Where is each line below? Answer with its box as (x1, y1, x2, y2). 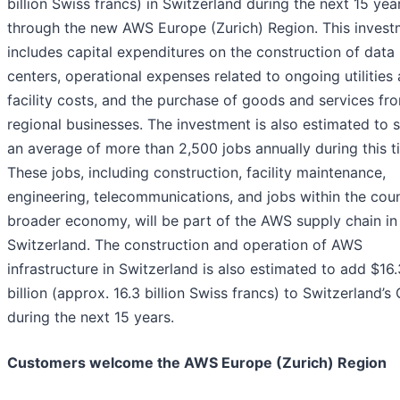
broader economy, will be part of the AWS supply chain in (7, 212, 397, 230)
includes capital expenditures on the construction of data (7, 43, 395, 62)
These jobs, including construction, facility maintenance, (7, 163, 386, 182)
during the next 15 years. (7, 308, 174, 327)
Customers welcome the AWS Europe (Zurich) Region (7, 354, 387, 372)
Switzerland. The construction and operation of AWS (7, 236, 362, 254)
